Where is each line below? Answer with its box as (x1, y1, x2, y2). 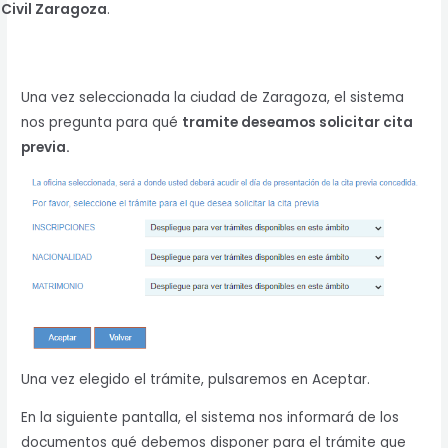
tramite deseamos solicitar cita (182, 113, 414, 133)
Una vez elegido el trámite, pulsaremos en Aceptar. (21, 369, 371, 389)
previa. (21, 138, 71, 158)
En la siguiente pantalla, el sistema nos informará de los (21, 408, 400, 428)
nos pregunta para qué (21, 113, 183, 133)
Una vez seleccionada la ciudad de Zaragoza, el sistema (21, 88, 405, 108)
